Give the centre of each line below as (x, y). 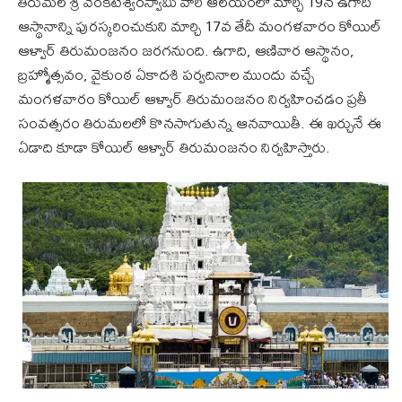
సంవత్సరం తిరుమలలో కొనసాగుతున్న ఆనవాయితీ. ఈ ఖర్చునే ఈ (200, 123)
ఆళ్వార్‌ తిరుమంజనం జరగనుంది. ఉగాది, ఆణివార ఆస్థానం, (186, 50)
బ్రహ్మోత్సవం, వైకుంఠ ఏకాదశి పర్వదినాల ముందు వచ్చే (166, 74)
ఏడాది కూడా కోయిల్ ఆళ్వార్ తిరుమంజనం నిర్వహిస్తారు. (174, 147)
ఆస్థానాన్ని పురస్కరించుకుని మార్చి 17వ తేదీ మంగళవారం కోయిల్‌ (200, 26)
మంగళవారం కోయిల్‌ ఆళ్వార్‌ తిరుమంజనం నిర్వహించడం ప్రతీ (192, 99)
